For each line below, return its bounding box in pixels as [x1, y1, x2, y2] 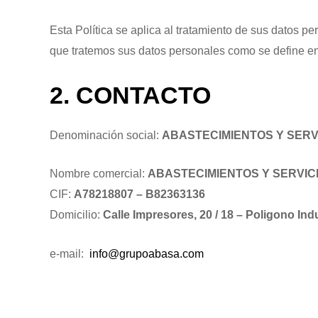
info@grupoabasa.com [87, 247, 204, 260]
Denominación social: [50, 128, 162, 141]
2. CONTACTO [50, 81, 211, 109]
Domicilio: [50, 209, 103, 221]
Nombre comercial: [50, 168, 148, 180]
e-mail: [50, 247, 87, 260]
